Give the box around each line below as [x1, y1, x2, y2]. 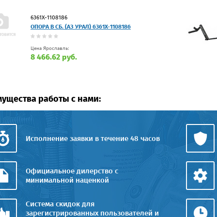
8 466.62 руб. [31, 52, 77, 62]
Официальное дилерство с [26, 166, 118, 175]
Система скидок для [26, 199, 94, 208]
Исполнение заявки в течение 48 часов [26, 134, 160, 143]
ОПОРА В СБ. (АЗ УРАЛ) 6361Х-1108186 [31, 23, 131, 30]
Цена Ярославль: [31, 45, 69, 51]
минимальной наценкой [26, 175, 109, 185]
